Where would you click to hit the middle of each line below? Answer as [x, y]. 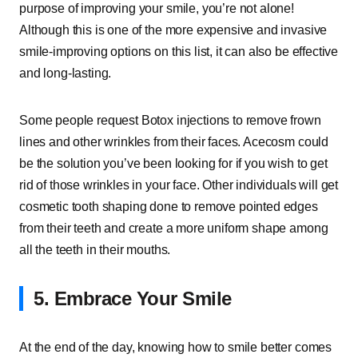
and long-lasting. [66, 73]
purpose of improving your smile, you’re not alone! [157, 8]
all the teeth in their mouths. [95, 250]
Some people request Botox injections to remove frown [170, 120]
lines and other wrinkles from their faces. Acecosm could [174, 142]
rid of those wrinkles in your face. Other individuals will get [179, 185]
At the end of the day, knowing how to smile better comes [176, 347]
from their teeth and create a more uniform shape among [174, 228]
